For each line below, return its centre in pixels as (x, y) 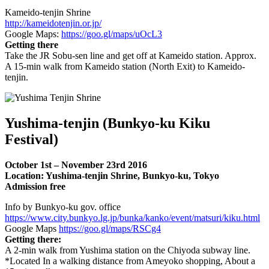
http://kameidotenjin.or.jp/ (53, 23)
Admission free (35, 187)
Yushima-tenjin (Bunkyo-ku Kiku (107, 123)
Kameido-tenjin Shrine (48, 13)
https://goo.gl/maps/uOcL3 (112, 34)
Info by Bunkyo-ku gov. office (63, 207)
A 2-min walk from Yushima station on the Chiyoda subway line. (128, 250)
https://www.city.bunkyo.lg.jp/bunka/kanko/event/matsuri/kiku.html (132, 218)
